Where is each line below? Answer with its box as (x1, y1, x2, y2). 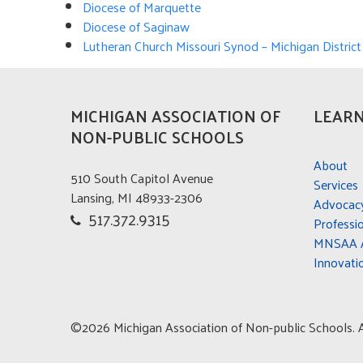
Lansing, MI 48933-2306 (70, 186, 203, 210)
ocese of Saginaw (94, 14, 190, 38)
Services (314, 172, 358, 196)
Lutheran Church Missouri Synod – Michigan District (83, 33, 361, 58)
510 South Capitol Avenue (70, 166, 213, 190)
